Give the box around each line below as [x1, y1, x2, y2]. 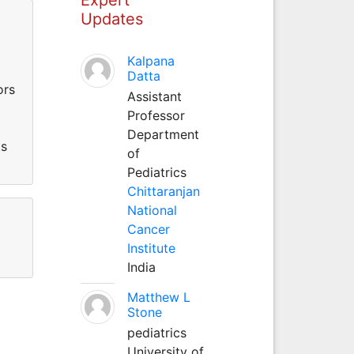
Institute [126, 239, 175, 256]
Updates [80, 9, 143, 28]
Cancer [126, 220, 170, 237]
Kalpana [126, 52, 175, 69]
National [126, 201, 177, 218]
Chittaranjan [126, 183, 200, 199]
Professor [126, 107, 185, 123]
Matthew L [126, 288, 190, 305]
